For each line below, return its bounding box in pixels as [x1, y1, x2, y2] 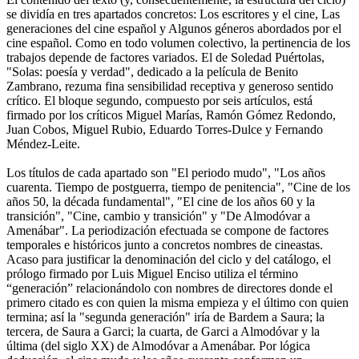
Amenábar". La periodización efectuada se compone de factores [6, 223, 329, 237]
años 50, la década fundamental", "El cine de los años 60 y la [6, 194, 315, 208]
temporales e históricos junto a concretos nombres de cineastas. [6, 237, 323, 252]
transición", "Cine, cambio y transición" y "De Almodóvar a [6, 208, 310, 223]
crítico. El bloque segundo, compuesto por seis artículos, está [6, 93, 313, 107]
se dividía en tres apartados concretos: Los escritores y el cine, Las [6, 6, 340, 21]
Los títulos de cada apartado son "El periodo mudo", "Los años [6, 165, 325, 179]
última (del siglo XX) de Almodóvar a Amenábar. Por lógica [6, 338, 310, 353]
